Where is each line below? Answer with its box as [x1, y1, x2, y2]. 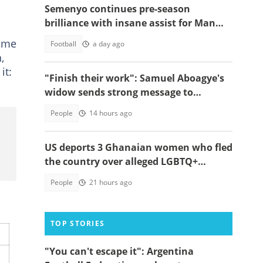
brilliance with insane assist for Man [45, 16, 215, 29]
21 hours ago [89, 177, 132, 187]
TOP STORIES [50, 218, 105, 228]
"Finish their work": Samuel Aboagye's [45, 72, 224, 85]
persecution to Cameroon [45, 169, 164, 182]
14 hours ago [89, 108, 132, 118]
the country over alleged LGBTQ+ [45, 155, 198, 168]
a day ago [93, 39, 124, 49]
